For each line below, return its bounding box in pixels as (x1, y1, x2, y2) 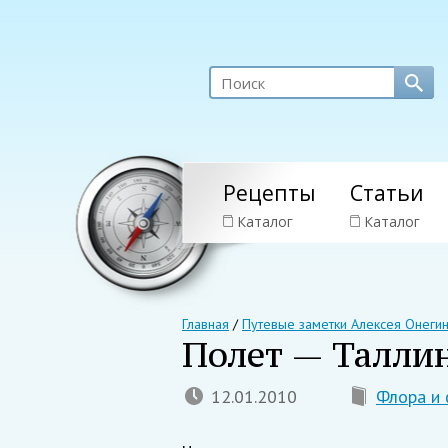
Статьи (350, 179, 424, 207)
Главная (182, 315, 229, 333)
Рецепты (223, 179, 316, 207)
